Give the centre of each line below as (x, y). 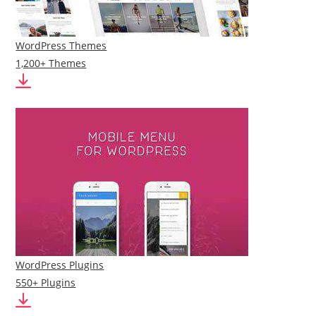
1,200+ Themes (51, 63)
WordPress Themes (61, 45)
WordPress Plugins (60, 265)
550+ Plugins (46, 282)
